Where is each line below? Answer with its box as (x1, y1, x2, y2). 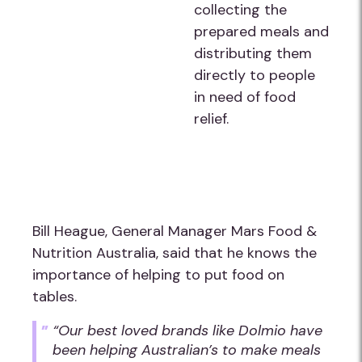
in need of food (194, 87, 296, 107)
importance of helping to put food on (32, 265, 284, 284)
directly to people (194, 65, 315, 85)
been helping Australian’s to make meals (53, 340, 321, 360)
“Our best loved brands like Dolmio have (53, 321, 322, 340)
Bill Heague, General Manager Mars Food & (32, 221, 317, 241)
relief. (194, 109, 229, 128)
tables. (32, 287, 77, 306)
